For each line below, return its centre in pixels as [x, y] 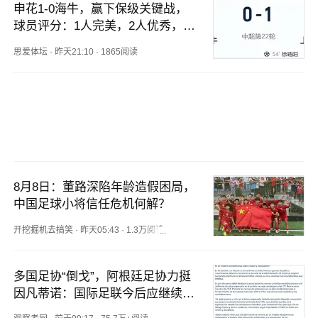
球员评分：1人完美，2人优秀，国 [105, 26]
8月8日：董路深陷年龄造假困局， [105, 187]
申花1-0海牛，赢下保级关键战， [101, 9]
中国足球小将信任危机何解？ [92, 204]
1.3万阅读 [146, 230]
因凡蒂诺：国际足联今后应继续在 [104, 293]
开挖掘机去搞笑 [44, 230]
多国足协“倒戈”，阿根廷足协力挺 [103, 276]
